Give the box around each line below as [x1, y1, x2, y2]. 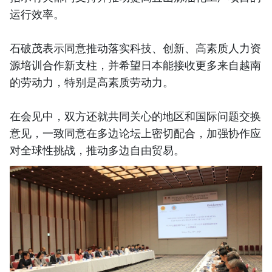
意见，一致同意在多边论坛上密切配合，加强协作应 [10, 125, 261, 140]
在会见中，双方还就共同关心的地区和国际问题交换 [10, 108, 261, 123]
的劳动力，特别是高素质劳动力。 [10, 74, 174, 89]
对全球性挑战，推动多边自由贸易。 [10, 142, 185, 157]
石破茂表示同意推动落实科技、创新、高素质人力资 [10, 40, 261, 55]
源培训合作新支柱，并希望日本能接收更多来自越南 [10, 57, 261, 72]
